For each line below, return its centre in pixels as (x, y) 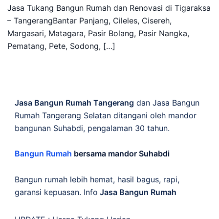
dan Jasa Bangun (167, 103)
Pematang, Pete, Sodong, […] (61, 46)
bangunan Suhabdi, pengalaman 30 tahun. (92, 128)
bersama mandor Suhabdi (122, 153)
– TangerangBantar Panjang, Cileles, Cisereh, (89, 21)
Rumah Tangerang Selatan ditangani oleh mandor (106, 115)
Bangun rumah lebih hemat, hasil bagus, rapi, (97, 179)
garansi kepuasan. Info (56, 192)
